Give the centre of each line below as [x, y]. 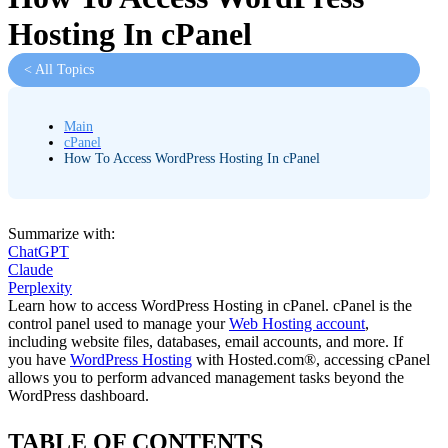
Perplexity [40, 288]
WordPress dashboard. [78, 396]
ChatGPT [38, 252]
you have [39, 360]
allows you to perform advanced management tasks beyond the [206, 378]
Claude [30, 270]
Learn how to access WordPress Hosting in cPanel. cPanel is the [210, 306]
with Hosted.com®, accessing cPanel [311, 360]
